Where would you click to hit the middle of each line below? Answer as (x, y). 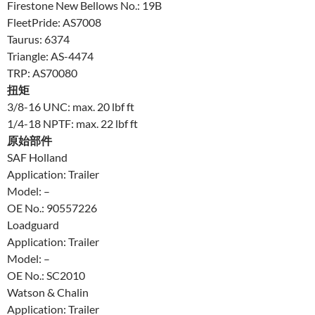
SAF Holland (37, 157)
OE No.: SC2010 (46, 275)
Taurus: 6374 (38, 39)
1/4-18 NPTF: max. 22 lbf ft (72, 123)
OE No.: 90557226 (52, 207)
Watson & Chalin (48, 292)
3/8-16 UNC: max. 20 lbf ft (71, 106)
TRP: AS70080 (42, 72)
